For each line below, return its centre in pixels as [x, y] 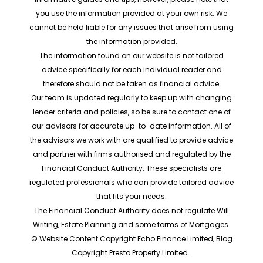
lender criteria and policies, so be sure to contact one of [131, 112]
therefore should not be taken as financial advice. [131, 84]
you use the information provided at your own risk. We [131, 14]
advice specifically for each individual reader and [131, 70]
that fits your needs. [131, 197]
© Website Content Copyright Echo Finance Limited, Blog [131, 239]
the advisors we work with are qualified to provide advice [131, 140]
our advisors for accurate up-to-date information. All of [131, 126]
